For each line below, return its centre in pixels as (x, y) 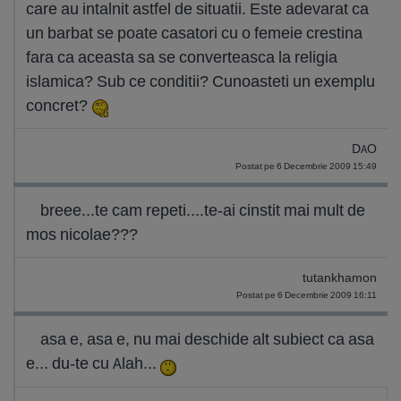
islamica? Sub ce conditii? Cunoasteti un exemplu (200, 81)
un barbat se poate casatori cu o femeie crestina (194, 33)
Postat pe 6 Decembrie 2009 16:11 (307, 295)
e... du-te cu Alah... (93, 363)
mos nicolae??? (82, 234)
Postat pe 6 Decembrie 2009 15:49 (306, 166)
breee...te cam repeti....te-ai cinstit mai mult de (203, 210)
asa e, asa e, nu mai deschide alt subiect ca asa (207, 339)
